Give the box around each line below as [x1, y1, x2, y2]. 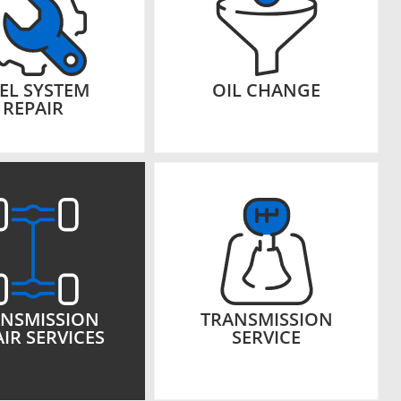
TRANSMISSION [200, 307, 333, 331]
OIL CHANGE [212, 78, 321, 102]
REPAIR [2, 96, 64, 120]
